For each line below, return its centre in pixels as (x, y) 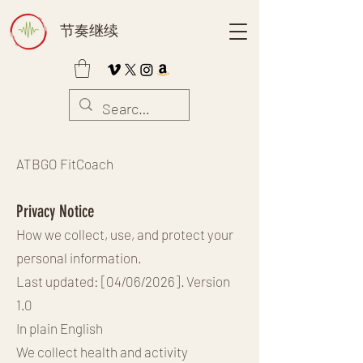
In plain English (60, 328)
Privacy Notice (56, 211)
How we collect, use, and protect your (125, 234)
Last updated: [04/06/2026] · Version (123, 281)
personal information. (79, 257)
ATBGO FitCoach (65, 163)
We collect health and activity (102, 351)
